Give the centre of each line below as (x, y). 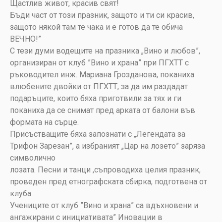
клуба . (22, 194)
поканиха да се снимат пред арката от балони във (103, 111)
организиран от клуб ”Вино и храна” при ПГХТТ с (99, 63)
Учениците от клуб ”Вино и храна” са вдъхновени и (104, 206)
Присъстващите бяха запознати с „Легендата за (98, 134)
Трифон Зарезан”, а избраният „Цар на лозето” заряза (108, 146)
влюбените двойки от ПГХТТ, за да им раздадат (99, 87)
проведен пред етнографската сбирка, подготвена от (109, 182)
